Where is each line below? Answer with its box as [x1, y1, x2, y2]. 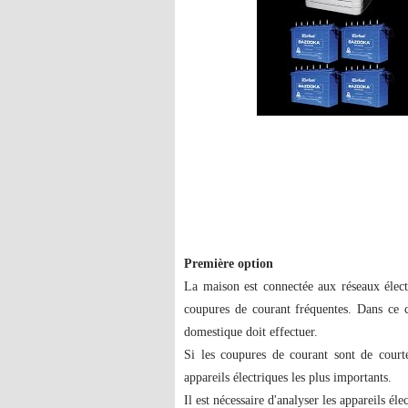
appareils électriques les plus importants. [184, 371, 392, 384]
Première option [184, 257, 273, 270]
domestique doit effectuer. [184, 325, 318, 339]
